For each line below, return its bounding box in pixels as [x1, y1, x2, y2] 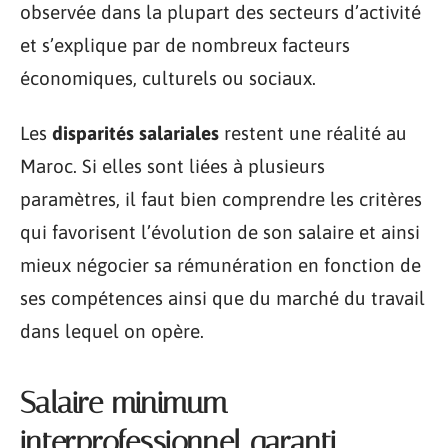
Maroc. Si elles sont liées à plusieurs [20, 155, 325, 178]
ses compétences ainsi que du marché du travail [20, 287, 425, 310]
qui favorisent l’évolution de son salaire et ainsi [20, 221, 420, 244]
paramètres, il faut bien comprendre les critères [20, 188, 422, 211]
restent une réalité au [219, 122, 407, 145]
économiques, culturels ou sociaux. [20, 66, 316, 89]
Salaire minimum [20, 385, 227, 422]
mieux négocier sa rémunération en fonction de [20, 254, 421, 277]
